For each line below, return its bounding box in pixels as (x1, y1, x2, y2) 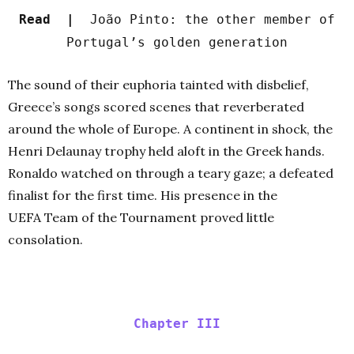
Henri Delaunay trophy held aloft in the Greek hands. (8, 142, 325, 159)
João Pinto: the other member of (90, 11, 335, 27)
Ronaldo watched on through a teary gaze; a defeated (8, 164, 333, 181)
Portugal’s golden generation (66, 34, 288, 50)
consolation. (8, 231, 83, 247)
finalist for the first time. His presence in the (8, 186, 277, 203)
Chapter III (134, 315, 220, 331)
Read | (19, 11, 90, 27)
